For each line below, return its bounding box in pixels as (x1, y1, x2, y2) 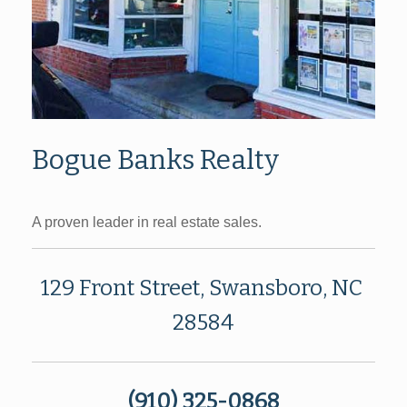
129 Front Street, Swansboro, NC (40, 275, 367, 302)
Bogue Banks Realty (32, 144, 279, 177)
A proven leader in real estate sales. (32, 214, 262, 231)
